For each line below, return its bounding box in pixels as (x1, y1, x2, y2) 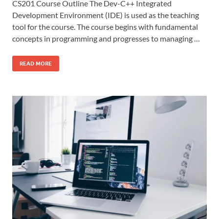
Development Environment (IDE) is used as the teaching (12, 10, 199, 20)
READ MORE (20, 60, 52, 67)
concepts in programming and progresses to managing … (12, 33, 200, 43)
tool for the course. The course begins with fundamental (12, 22, 198, 31)
